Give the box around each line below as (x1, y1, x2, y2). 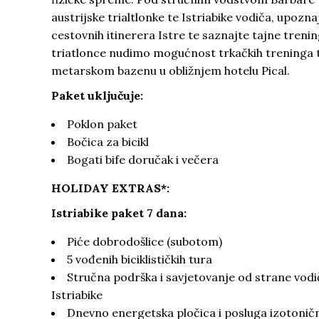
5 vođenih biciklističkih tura (67, 252, 212, 266)
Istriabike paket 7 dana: (51, 206, 187, 220)
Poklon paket (67, 117, 137, 131)
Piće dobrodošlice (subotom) (67, 234, 222, 249)
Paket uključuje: (51, 88, 143, 103)
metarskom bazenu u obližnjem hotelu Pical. (51, 63, 290, 78)
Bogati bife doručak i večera (67, 152, 219, 167)
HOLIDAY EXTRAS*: (51, 181, 169, 195)
